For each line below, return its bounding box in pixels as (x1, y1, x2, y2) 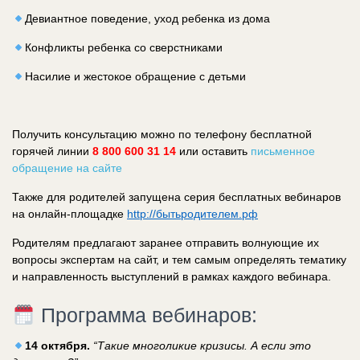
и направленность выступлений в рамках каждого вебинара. (12, 270, 331, 284)
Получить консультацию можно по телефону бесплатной (12, 128, 312, 141)
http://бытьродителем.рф (127, 207, 258, 221)
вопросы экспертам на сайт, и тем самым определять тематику (12, 253, 346, 267)
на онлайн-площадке (12, 207, 127, 221)
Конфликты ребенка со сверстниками (24, 41, 223, 55)
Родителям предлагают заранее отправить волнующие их (12, 236, 319, 250)
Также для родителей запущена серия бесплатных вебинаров (12, 190, 341, 204)
